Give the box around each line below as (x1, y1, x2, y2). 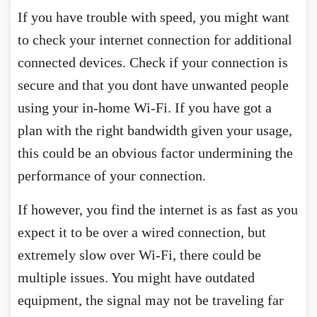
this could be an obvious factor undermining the (18, 144, 293, 161)
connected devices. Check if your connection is (18, 54, 288, 70)
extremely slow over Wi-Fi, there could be (18, 246, 261, 263)
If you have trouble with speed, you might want (18, 8, 289, 25)
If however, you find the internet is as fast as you (18, 201, 298, 217)
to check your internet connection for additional (18, 31, 292, 47)
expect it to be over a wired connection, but (18, 224, 266, 240)
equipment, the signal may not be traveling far (18, 292, 284, 308)
